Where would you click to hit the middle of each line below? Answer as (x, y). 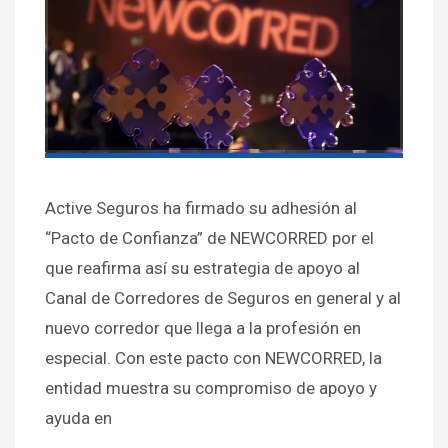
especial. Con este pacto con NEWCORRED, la (213, 358)
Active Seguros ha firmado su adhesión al (201, 208)
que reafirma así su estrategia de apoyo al (202, 268)
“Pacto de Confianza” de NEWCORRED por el (209, 238)
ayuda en (78, 418)
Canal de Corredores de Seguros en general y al (223, 298)
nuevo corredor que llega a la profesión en (203, 328)
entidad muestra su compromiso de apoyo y (211, 388)
